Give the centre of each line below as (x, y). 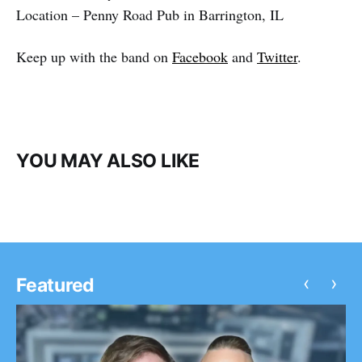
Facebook (200, 57)
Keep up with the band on (94, 57)
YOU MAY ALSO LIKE (108, 160)
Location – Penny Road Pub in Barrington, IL (150, 15)
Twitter (277, 57)
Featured (56, 285)
